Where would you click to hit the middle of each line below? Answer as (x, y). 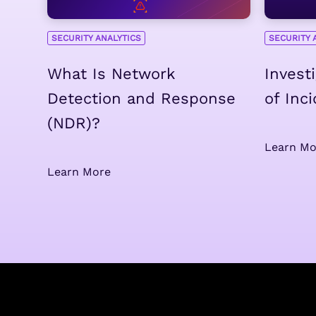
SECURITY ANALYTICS (96, 38)
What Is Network (111, 74)
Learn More (79, 172)
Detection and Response (141, 99)
